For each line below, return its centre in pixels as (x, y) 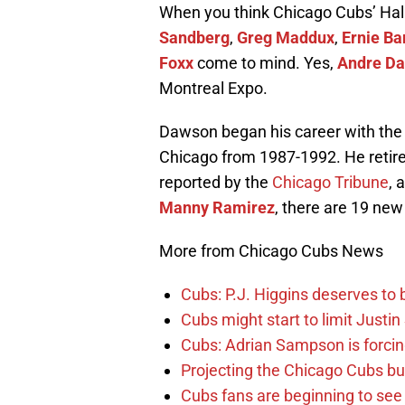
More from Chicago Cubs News (271, 251)
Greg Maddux (286, 38)
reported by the (216, 183)
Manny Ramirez (217, 208)
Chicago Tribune (330, 183)
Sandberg (194, 38)
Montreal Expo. (213, 89)
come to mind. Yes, (265, 63)
